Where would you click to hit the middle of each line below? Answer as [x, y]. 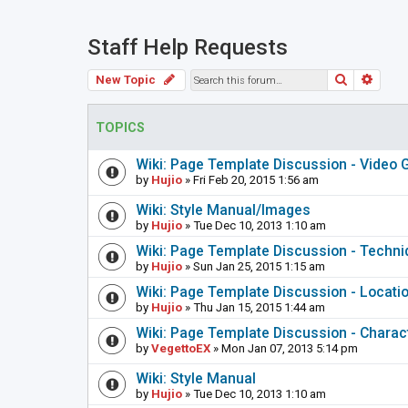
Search [369, 79]
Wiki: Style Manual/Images [223, 210]
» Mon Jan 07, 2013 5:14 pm [284, 349]
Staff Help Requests [188, 48]
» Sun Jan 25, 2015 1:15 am [254, 267]
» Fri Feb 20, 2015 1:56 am [250, 180]
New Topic [126, 80]
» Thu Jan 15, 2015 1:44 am [254, 308]
